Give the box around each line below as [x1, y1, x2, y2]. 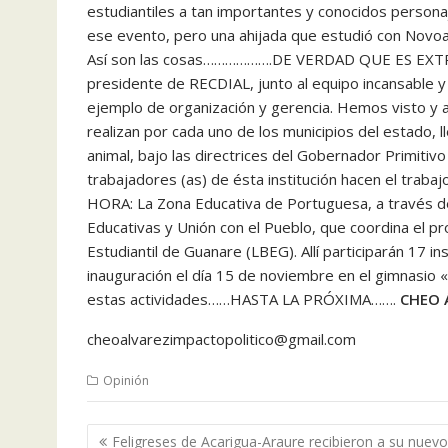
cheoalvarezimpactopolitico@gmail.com [87, 328, 356, 349]
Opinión [103, 371, 149, 389]
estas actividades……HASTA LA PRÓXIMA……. [87, 288, 400, 309]
